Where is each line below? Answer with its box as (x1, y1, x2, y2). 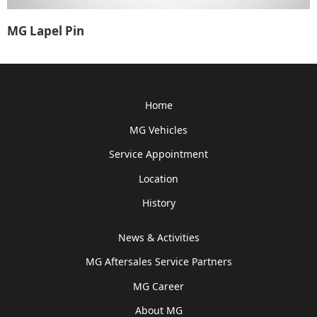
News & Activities (117, 230, 200, 244)
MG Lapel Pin (7, 22, 85, 39)
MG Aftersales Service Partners (85, 255, 232, 269)
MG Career (133, 279, 184, 293)
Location (139, 171, 178, 185)
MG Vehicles (129, 122, 188, 137)
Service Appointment (109, 147, 208, 161)
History (142, 196, 175, 210)
